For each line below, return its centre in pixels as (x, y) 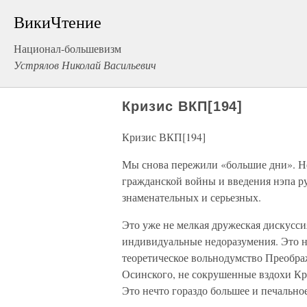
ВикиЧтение (58, 22)
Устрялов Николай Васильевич (85, 65)
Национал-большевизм (67, 48)
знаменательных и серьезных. (192, 197)
